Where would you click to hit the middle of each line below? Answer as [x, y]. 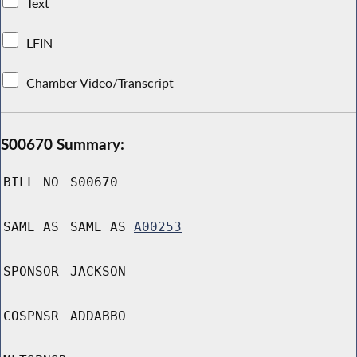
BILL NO [31, 182]
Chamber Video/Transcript [100, 82]
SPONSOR [31, 272]
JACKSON [98, 272]
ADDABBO [98, 316]
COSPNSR [31, 316]
